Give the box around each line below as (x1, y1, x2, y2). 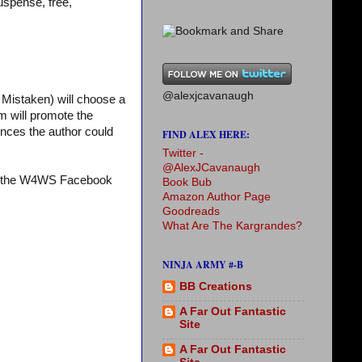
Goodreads (162, 205, 220, 217)
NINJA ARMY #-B (162, 258, 243, 271)
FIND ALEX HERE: (162, 128, 250, 141)
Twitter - (162, 147, 204, 159)
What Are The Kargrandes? (162, 220, 302, 232)
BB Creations (179, 280, 252, 293)
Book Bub (162, 176, 212, 188)
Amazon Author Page (162, 191, 271, 203)
